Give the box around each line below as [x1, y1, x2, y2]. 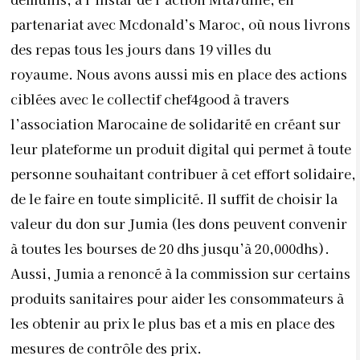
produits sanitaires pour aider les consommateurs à [10, 288, 344, 309]
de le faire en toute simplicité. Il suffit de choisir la [10, 189, 337, 209]
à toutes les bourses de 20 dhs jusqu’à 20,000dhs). [10, 239, 329, 259]
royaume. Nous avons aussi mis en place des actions [10, 64, 347, 84]
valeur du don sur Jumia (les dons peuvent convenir [10, 214, 347, 234]
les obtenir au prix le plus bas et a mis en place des [10, 313, 335, 333]
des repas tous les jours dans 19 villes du [10, 39, 272, 59]
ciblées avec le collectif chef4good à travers [10, 89, 289, 109]
